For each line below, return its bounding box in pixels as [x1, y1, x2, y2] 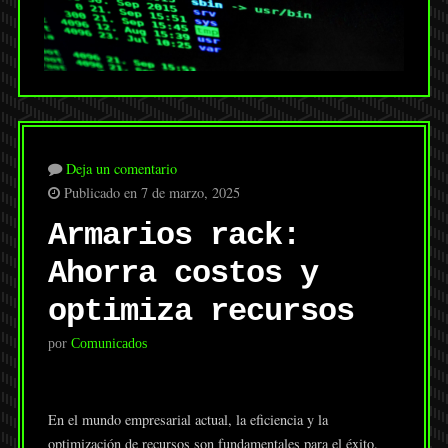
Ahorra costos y [47, 255, 318, 293]
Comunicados [70, 335, 147, 352]
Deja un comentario [65, 159, 177, 179]
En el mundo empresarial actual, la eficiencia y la [47, 410, 328, 430]
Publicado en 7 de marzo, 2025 [59, 183, 240, 203]
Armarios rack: [47, 217, 300, 255]
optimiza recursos [47, 293, 354, 331]
